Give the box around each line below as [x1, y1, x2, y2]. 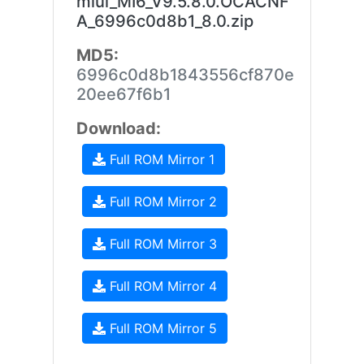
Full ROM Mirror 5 [105, 320, 217, 336]
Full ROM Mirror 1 [105, 151, 214, 167]
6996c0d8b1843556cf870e [76, 65, 294, 84]
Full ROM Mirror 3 [105, 236, 217, 252]
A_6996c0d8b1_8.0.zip [76, 11, 253, 31]
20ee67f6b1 [76, 84, 171, 104]
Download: [76, 119, 161, 138]
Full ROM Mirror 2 [105, 193, 217, 210]
